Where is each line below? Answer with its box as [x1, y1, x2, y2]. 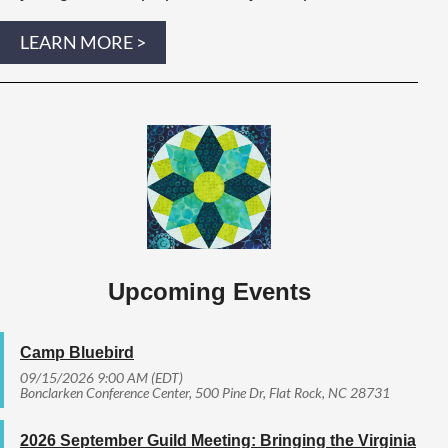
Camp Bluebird [20, 343, 134, 361]
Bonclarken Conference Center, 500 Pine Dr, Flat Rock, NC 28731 [20, 383, 390, 401]
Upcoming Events [107, 277, 311, 305]
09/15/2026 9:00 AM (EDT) [20, 368, 183, 386]
